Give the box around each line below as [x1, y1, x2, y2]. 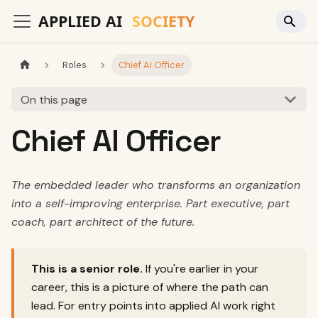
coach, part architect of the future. [11, 214, 194, 229]
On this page [20, 92, 87, 107]
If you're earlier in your [143, 261, 258, 276]
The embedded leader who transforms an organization [11, 177, 300, 192]
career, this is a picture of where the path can [31, 280, 268, 295]
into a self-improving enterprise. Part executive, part [11, 196, 290, 211]
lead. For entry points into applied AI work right [31, 298, 275, 313]
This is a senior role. [31, 261, 143, 276]
